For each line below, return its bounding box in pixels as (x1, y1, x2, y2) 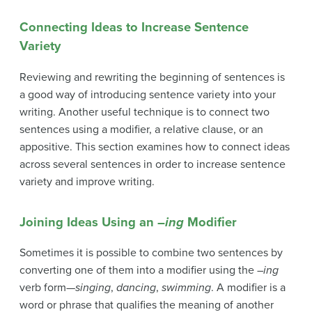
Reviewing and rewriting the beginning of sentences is (19, 70, 285, 84)
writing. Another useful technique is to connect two (19, 104, 270, 119)
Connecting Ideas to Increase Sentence (19, 19, 249, 36)
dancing (116, 281, 156, 295)
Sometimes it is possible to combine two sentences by (19, 246, 283, 260)
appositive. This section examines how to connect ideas (19, 139, 290, 154)
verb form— (19, 281, 75, 295)
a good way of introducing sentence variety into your (19, 87, 276, 102)
